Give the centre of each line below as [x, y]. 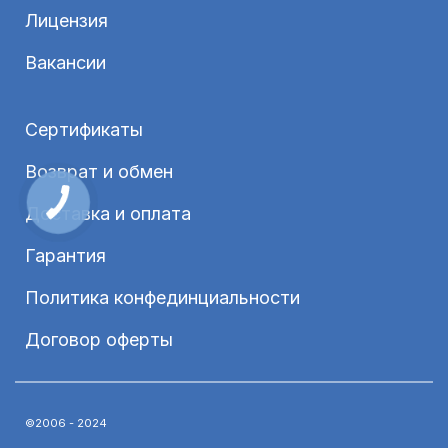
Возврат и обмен [99, 172]
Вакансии [65, 63]
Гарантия [65, 256]
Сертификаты [84, 130]
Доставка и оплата [108, 214]
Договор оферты [99, 340]
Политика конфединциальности [162, 298]
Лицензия [66, 21]
